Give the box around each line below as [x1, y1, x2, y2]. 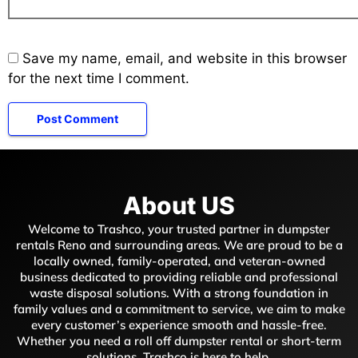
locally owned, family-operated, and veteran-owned [33, 253, 325, 268]
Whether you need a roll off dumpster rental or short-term [17, 332, 341, 348]
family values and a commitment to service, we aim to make [13, 300, 345, 316]
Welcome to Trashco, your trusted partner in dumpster [28, 221, 330, 237]
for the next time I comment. [8, 70, 189, 86]
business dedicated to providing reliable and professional [20, 268, 338, 284]
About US [123, 190, 235, 220]
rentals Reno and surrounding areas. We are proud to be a [15, 237, 343, 253]
